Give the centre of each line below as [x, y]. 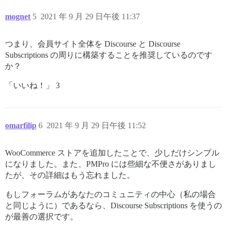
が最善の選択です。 [42, 216]
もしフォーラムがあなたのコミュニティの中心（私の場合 [110, 194]
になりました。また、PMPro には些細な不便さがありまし [111, 164]
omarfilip [21, 125]
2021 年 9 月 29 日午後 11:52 [96, 125]
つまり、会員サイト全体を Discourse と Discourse [93, 44]
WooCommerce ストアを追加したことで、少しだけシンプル [112, 153]
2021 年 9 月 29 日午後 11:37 [90, 16]
